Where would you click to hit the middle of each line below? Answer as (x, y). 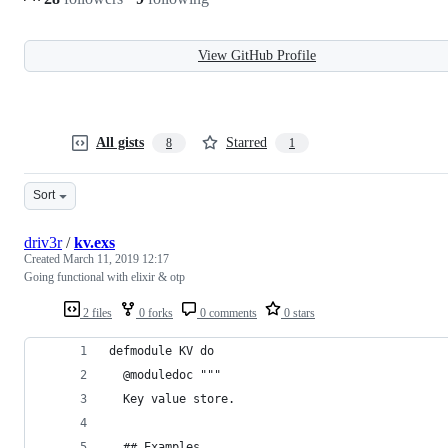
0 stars (298, 312)
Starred (246, 142)
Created (43, 258)
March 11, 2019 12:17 (116, 258)
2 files (96, 312)
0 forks (154, 312)
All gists (120, 142)
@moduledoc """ (165, 374)
